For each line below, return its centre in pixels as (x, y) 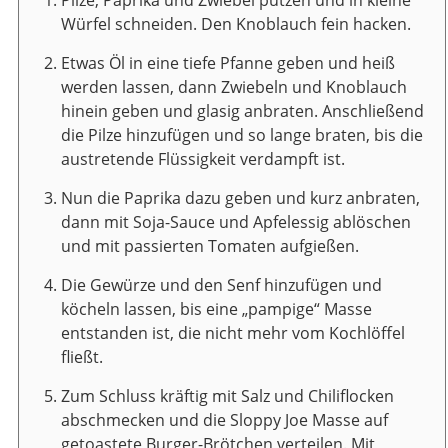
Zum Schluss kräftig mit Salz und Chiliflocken (227, 395)
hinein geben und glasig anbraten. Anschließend (242, 110)
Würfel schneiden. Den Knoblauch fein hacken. (236, 23)
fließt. (82, 356)
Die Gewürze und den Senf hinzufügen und (221, 284)
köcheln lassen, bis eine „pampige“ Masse (216, 308)
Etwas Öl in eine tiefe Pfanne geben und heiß (228, 62)
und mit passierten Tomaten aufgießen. (210, 245)
